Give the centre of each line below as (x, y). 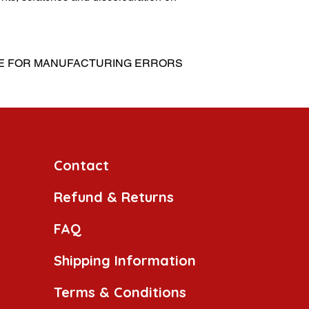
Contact (81, 166)
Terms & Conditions (120, 292)
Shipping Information (125, 261)
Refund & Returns (114, 197)
